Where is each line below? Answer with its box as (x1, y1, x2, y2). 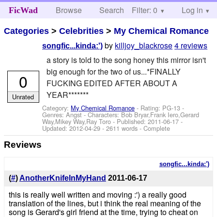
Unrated (12, 92, 34, 101)
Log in (181, 4, 203, 15)
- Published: (111, 116, 148, 126)
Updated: (42, 123, 70, 133)
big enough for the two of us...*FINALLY (46, 65, 181, 77)
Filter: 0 (132, 4, 157, 15)
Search (99, 4, 124, 15)
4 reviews (174, 40, 208, 51)
